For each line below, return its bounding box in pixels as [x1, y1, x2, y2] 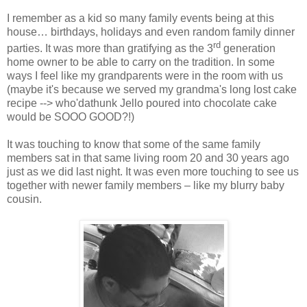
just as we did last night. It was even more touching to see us [7, 166, 299, 178]
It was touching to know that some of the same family [7, 138, 260, 151]
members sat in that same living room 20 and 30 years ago [7, 152, 289, 164]
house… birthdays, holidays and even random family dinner [7, 25, 295, 38]
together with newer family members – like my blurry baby [7, 180, 284, 192]
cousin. [7, 193, 42, 206]
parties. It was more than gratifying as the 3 [7, 42, 213, 55]
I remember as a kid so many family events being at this [7, 12, 274, 24]
